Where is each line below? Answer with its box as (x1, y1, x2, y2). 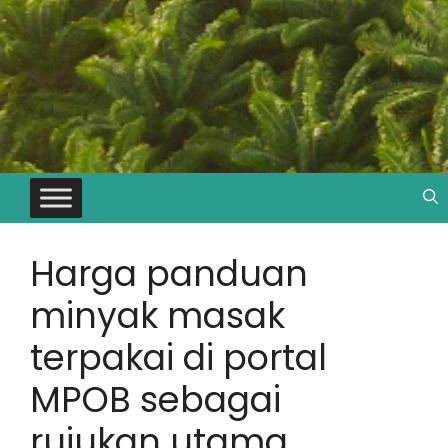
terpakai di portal (30, 332, 327, 382)
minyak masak (30, 290, 285, 340)
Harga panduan (30, 248, 308, 298)
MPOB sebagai (30, 374, 281, 424)
